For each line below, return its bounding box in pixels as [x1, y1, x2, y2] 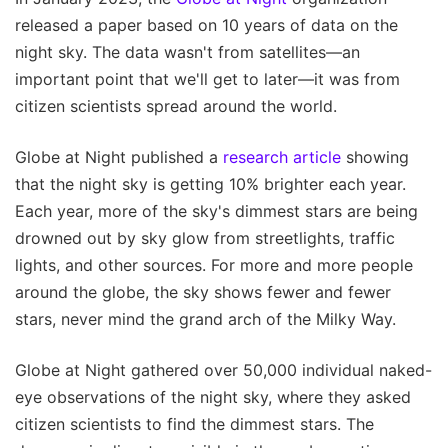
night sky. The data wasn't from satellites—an [15, 42, 360, 63]
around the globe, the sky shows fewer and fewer [15, 282, 391, 303]
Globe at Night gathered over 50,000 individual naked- [15, 360, 432, 381]
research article [223, 147, 341, 168]
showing [341, 147, 409, 168]
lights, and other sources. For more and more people [15, 255, 413, 276]
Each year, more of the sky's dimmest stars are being [15, 201, 418, 222]
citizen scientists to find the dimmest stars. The [15, 414, 374, 435]
